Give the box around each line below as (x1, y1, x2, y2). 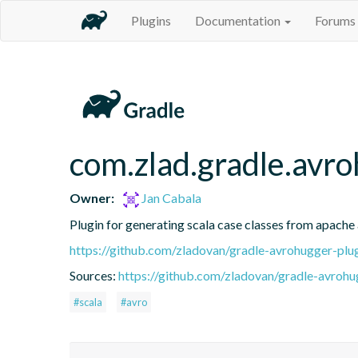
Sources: (70, 267, 118, 283)
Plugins (131, 13, 171, 28)
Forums (315, 13, 356, 28)
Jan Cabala (139, 189, 202, 205)
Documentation (195, 13, 283, 28)
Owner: (70, 189, 114, 205)
